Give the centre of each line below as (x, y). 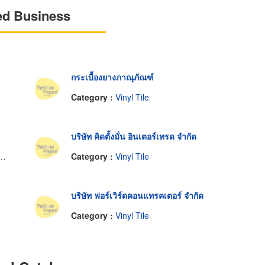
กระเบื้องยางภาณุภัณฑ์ (112, 77)
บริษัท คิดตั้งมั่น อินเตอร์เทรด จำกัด (133, 136)
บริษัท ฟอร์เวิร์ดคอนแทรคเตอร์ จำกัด (137, 195)
